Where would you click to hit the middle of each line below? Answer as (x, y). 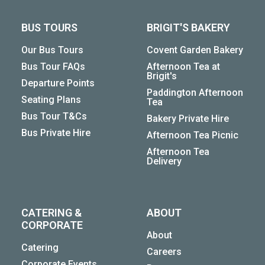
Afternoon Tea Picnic (193, 135)
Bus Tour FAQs (53, 67)
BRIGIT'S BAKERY (188, 28)
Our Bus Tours (52, 50)
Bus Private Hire (56, 133)
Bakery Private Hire (188, 119)
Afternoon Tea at (183, 67)
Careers (164, 252)
